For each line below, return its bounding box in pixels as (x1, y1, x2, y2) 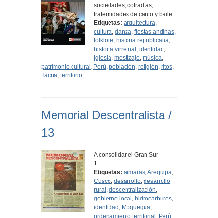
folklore (94, 37, 114, 44)
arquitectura (124, 19, 156, 27)
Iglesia (94, 54, 112, 62)
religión (138, 63, 158, 71)
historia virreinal (94, 46, 137, 53)
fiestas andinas (134, 28, 175, 36)
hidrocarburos (135, 195, 172, 202)
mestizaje (114, 54, 140, 62)
